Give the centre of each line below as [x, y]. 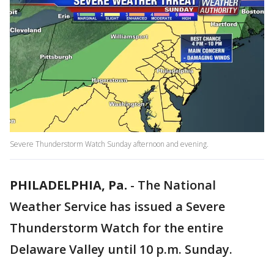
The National [177, 185]
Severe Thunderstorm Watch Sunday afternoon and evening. [109, 144]
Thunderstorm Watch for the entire [117, 228]
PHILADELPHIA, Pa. [68, 185]
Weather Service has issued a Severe [117, 207]
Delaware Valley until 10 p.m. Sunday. [121, 250]
